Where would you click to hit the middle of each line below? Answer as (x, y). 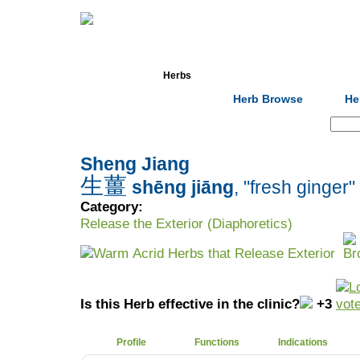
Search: (305, 124)
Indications (303, 342)
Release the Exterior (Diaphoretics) (186, 223)
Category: (112, 207)
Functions (217, 342)
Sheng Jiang (135, 164)
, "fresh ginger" (295, 188)
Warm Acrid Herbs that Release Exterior (214, 253)
